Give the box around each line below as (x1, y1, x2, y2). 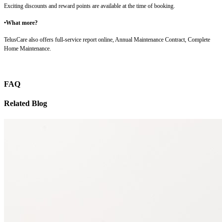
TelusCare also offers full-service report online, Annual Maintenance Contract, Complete (4, 36, 210, 43)
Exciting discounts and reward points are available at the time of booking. (4, 2, 175, 9)
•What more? (4, 19, 38, 26)
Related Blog (4, 99, 47, 108)
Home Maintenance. (4, 45, 51, 52)
